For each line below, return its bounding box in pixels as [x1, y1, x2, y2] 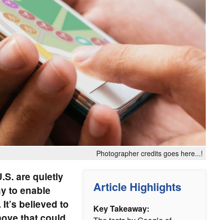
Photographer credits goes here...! [96, 148, 203, 159]
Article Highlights [93, 179, 181, 195]
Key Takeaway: [93, 203, 149, 215]
